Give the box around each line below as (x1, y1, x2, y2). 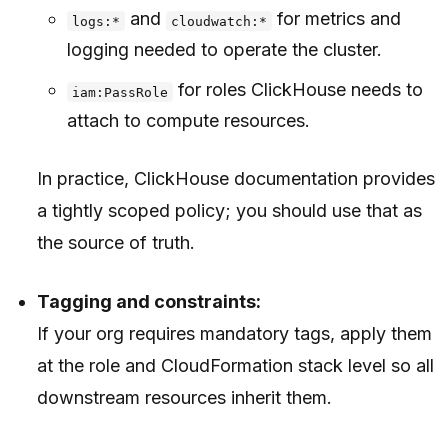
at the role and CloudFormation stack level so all (37, 355, 435, 377)
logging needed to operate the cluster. (66, 39, 382, 61)
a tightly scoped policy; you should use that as (37, 200, 423, 222)
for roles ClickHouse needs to (172, 79, 423, 101)
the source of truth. (37, 232, 196, 254)
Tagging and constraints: (37, 291, 262, 313)
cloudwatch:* (170, 13, 267, 29)
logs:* (71, 13, 120, 29)
